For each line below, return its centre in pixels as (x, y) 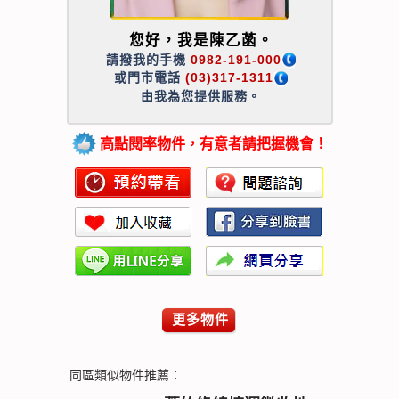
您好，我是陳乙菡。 (201, 40)
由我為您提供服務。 (201, 96)
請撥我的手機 (148, 60)
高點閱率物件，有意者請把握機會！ (212, 143)
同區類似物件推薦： (124, 375)
